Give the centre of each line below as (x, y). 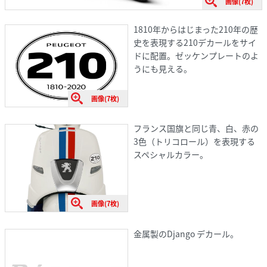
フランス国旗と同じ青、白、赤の (196, 128)
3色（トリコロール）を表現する (194, 142)
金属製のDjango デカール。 (186, 233)
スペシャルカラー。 (170, 155)
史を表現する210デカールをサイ (195, 42)
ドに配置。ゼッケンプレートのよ (196, 55)
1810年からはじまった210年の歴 (195, 29)
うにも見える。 (162, 68)
